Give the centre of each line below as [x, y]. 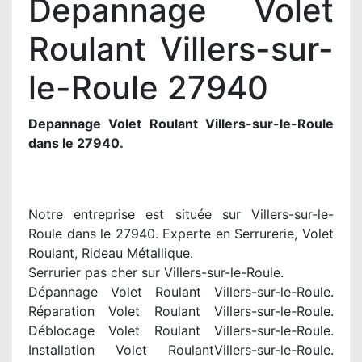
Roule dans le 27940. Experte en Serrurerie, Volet [181, 234]
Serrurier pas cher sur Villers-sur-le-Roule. [156, 272]
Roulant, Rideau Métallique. [111, 253]
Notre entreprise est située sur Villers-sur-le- [181, 214]
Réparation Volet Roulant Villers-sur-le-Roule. [181, 311]
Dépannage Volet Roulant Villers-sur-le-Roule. [181, 292]
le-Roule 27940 [148, 88]
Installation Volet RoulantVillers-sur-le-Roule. [181, 350]
